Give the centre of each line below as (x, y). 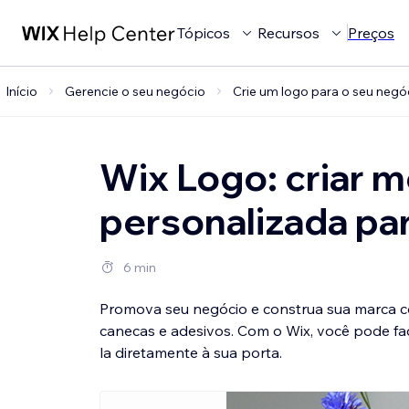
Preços (371, 33)
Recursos (288, 33)
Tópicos (204, 33)
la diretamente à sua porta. (190, 352)
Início (21, 91)
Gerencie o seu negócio (135, 91)
